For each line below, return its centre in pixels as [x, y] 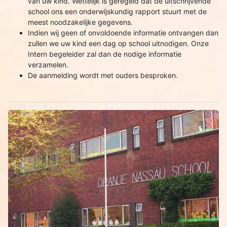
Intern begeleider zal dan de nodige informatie [105, 54]
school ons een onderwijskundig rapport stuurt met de [117, 11]
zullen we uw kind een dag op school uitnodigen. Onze [118, 43]
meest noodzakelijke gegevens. [80, 22]
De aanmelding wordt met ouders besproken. [103, 75]
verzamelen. [48, 65]
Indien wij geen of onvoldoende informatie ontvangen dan [123, 33]
